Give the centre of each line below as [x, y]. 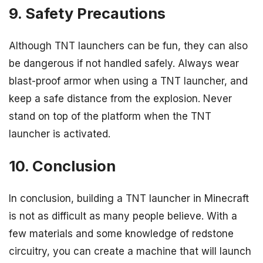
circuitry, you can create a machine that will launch [130, 252]
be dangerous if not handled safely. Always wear [124, 63]
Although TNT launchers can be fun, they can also [128, 45]
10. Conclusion [62, 166]
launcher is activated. [60, 134]
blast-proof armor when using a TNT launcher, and [128, 81]
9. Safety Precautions [87, 13]
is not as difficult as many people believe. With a [123, 216]
